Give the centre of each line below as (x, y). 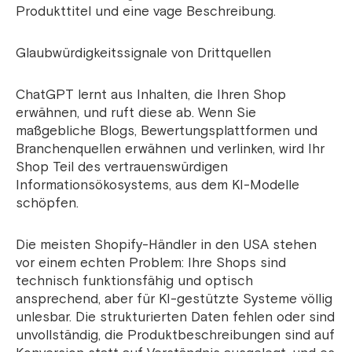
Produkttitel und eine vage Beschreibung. (146, 12)
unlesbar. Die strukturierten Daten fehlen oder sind (175, 317)
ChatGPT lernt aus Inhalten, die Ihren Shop (151, 95)
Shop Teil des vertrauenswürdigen (122, 167)
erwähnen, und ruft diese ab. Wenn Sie (136, 113)
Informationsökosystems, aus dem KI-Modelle (158, 185)
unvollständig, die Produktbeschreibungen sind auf (175, 335)
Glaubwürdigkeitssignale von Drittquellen (143, 53)
